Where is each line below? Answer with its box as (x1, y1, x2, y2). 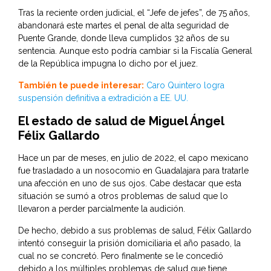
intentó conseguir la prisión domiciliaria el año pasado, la (18, 238, 241, 249)
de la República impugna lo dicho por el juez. (18, 59, 222, 69)
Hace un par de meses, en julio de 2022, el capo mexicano (18, 153, 249, 163)
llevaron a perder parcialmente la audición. (18, 204, 185, 214)
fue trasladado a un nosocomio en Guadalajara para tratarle (18, 166, 249, 176)
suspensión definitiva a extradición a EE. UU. (18, 93, 188, 103)
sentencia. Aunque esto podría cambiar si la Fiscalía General (18, 46, 252, 56)
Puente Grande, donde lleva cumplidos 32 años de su (18, 33, 229, 44)
